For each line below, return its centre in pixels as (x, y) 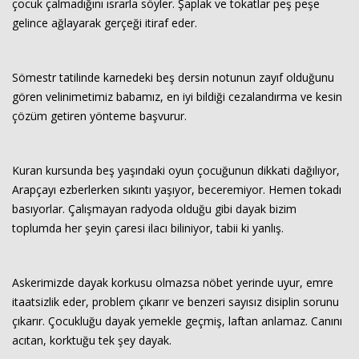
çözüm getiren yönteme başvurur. (99, 116)
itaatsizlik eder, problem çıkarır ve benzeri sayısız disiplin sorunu (175, 302)
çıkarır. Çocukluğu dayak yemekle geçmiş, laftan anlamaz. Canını (177, 321)
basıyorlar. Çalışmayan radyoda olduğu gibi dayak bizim (154, 209)
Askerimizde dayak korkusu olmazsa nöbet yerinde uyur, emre (173, 282)
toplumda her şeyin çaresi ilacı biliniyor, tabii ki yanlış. (148, 228)
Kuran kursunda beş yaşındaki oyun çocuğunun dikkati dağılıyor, (176, 170)
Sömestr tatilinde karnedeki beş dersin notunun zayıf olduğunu (173, 77)
